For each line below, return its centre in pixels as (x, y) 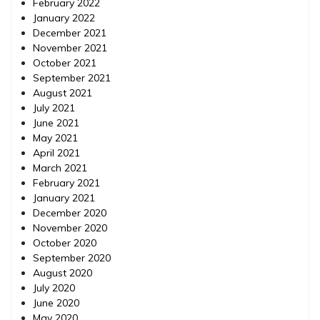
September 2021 (72, 78)
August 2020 (62, 273)
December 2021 (70, 33)
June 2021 (56, 123)
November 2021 (70, 48)
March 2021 (60, 168)
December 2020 (70, 213)
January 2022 (64, 18)
